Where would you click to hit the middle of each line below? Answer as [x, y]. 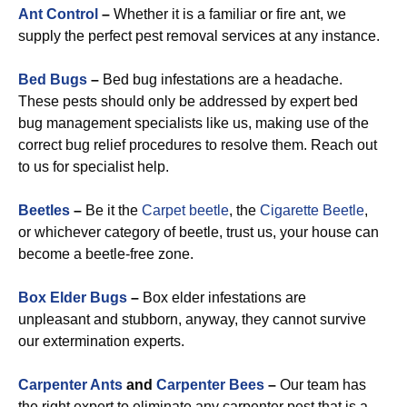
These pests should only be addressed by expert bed [188, 101]
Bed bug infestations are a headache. [223, 79]
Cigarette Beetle [312, 210]
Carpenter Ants [70, 385]
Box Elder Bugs [73, 298]
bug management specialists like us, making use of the [194, 123]
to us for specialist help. [94, 167]
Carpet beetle [185, 210]
